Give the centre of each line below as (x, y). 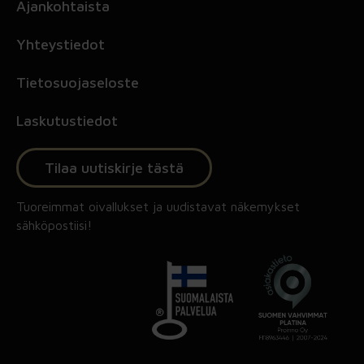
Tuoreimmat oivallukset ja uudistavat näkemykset (158, 207)
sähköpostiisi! (54, 225)
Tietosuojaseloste (78, 83)
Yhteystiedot (61, 45)
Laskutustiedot (67, 121)
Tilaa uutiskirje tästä (114, 168)
